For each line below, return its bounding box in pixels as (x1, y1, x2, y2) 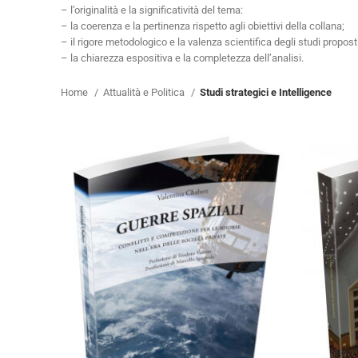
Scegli (162, 329, 191, 342)
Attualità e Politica (103, 86, 187, 98)
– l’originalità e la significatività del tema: (61, 4, 243, 16)
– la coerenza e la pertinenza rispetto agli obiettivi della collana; (61, 20, 344, 32)
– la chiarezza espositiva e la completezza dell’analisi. (61, 52, 304, 64)
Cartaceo (109, 265, 161, 281)
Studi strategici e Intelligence (200, 86, 332, 98)
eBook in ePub (161, 265, 245, 281)
